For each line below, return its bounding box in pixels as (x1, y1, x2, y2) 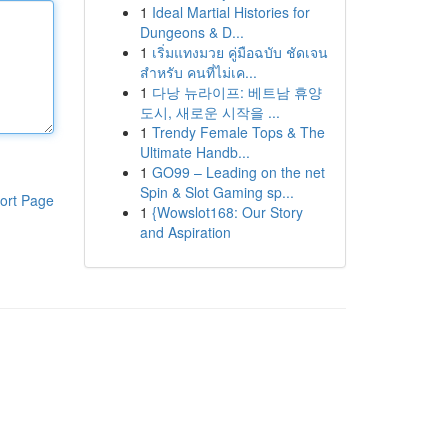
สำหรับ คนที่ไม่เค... (139, 62, 257, 82)
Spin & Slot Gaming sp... (139, 182, 294, 202)
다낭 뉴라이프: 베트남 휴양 (151, 82, 322, 102)
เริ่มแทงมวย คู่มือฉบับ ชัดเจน (151, 42, 328, 62)
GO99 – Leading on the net (151, 162, 325, 182)
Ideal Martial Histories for (151, 2, 310, 22)
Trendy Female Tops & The (151, 122, 325, 142)
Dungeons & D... (139, 22, 244, 42)
